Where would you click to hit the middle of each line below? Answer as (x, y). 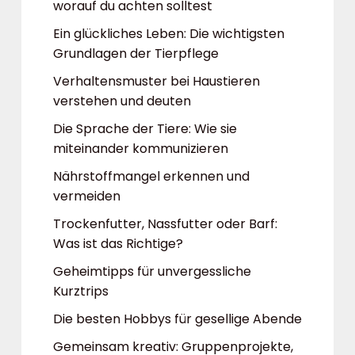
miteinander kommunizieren (141, 149)
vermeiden (87, 196)
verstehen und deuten (122, 101)
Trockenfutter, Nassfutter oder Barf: (165, 224)
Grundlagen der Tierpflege (136, 53)
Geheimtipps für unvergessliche (152, 271)
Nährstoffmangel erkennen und (151, 176)
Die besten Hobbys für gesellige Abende (177, 319)
